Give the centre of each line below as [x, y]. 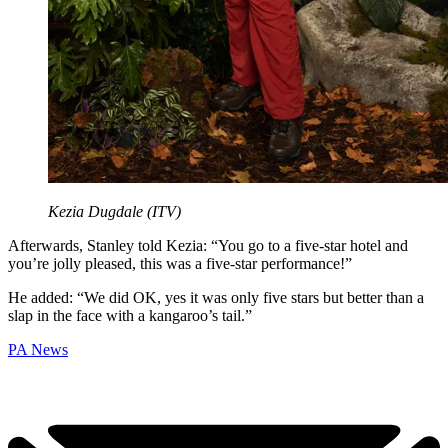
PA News [38, 350]
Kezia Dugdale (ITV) [114, 212]
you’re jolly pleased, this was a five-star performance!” [180, 264]
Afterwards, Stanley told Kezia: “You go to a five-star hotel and [208, 246]
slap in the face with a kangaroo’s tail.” [130, 316]
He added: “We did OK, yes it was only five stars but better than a [216, 298]
